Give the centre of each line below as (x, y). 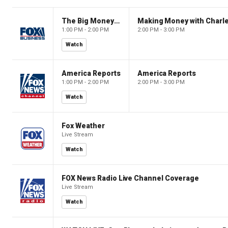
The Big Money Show (117, 21)
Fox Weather (83, 125)
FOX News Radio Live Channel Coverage (130, 178)
